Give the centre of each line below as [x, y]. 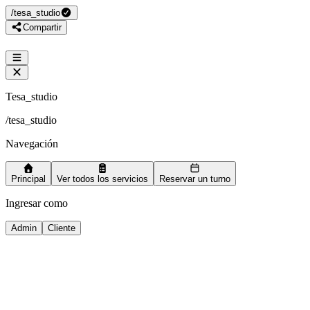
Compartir [42, 27]
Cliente [62, 228]
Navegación [32, 144]
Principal [28, 179]
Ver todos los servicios [102, 179]
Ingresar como [37, 203]
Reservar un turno [195, 179]
